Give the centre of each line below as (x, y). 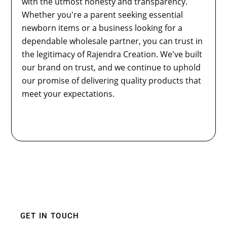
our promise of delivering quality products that (112, 81)
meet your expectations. (68, 94)
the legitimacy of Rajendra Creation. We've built (112, 54)
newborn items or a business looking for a (102, 28)
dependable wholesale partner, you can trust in (112, 41)
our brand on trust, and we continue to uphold (111, 68)
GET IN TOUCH (50, 216)
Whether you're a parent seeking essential (103, 15)
